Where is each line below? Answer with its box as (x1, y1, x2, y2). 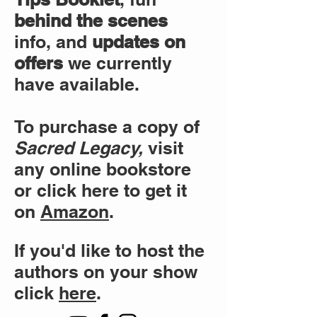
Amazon (40, 200, 109, 222)
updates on (92, 30, 185, 52)
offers (14, 52, 63, 74)
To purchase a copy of (14, 115, 200, 137)
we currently (63, 52, 172, 74)
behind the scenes (14, 9, 168, 31)
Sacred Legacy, (14, 137, 148, 158)
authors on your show (14, 260, 197, 282)
